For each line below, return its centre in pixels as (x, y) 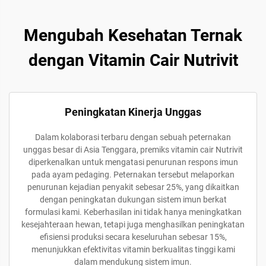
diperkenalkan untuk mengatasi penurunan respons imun (133, 162)
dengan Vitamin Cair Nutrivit (133, 60)
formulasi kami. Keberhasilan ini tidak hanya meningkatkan (133, 212)
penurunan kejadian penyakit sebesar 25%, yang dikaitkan (133, 187)
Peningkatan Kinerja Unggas (133, 112)
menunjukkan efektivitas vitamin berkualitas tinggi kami (133, 249)
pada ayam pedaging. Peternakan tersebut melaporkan (133, 175)
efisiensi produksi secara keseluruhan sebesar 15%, (133, 237)
